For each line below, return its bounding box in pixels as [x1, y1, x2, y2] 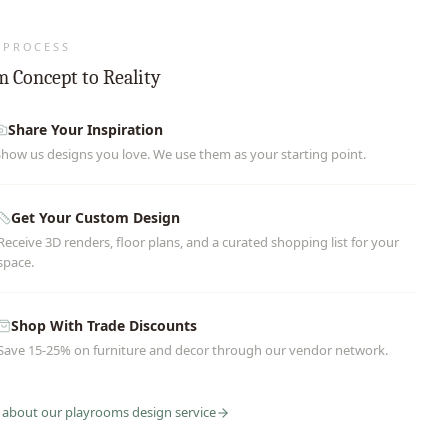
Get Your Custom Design [11, 208, 180, 227]
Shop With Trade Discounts [11, 316, 197, 335]
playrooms [65, 403, 129, 421]
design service [129, 403, 216, 421]
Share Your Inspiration [8, 120, 163, 139]
